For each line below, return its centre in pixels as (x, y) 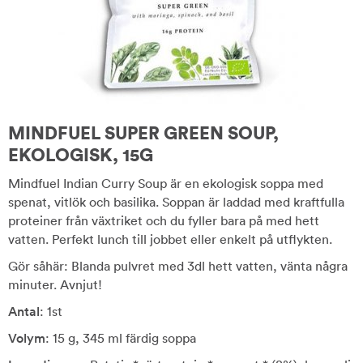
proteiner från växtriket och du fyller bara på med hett (164, 220)
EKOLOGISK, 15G (81, 155)
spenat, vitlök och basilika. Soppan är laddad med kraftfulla (176, 202)
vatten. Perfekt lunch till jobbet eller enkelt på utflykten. (170, 239)
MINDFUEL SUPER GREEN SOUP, (143, 133)
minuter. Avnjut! (55, 284)
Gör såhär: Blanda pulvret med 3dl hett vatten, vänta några (178, 266)
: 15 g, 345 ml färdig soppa (121, 338)
